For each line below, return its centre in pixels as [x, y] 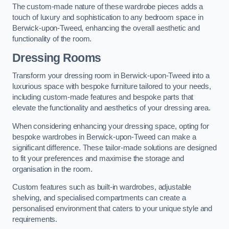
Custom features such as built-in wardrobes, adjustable [102, 187]
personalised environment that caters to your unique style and [112, 209]
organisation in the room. [52, 169]
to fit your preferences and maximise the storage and [98, 158]
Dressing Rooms [57, 58]
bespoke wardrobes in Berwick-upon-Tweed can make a [104, 137]
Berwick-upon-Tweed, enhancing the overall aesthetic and [106, 28]
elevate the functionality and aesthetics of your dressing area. [111, 108]
